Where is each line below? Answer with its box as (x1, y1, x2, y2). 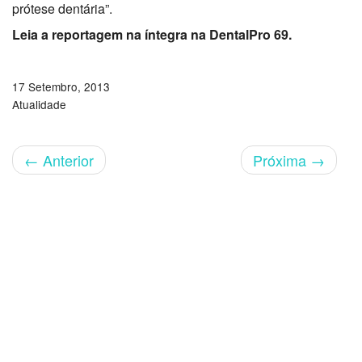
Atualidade (12, 95, 66, 112)
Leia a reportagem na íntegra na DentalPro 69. (12, 24, 292, 44)
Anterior (39, 149, 94, 170)
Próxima (253, 149, 310, 170)
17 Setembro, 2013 (12, 78, 110, 95)
